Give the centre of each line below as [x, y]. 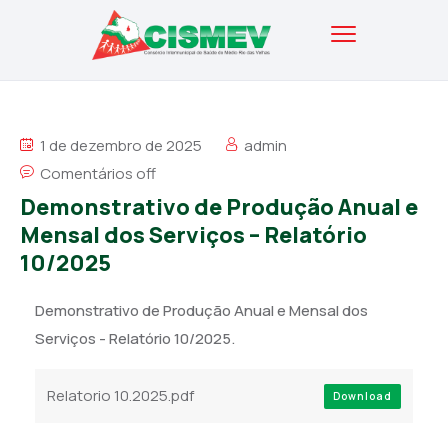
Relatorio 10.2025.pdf [120, 395]
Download [362, 396]
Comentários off [98, 173]
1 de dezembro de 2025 [119, 145]
